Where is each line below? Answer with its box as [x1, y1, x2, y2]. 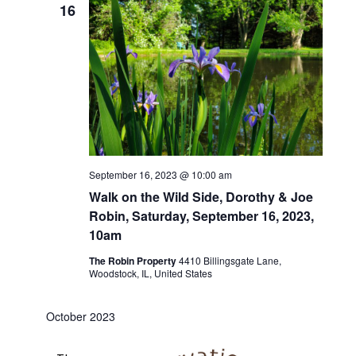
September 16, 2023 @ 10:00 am [88, 168, 232, 182]
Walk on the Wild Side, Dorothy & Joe [88, 188, 313, 207]
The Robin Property [88, 253, 179, 269]
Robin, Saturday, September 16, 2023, [88, 207, 314, 226]
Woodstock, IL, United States [88, 266, 212, 281]
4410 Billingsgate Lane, [178, 253, 281, 268]
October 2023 [45, 308, 115, 325]
